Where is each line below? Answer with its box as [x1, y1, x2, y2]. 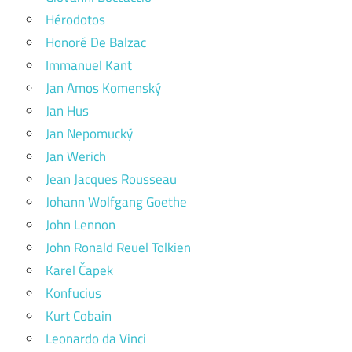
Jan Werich [46, 146, 106, 167]
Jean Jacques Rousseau [46, 169, 177, 189]
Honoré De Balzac [46, 32, 146, 53]
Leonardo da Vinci [46, 328, 146, 349]
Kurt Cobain [46, 306, 112, 326]
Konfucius [46, 283, 101, 303]
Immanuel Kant [46, 55, 132, 75]
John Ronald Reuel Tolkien [46, 237, 191, 258]
